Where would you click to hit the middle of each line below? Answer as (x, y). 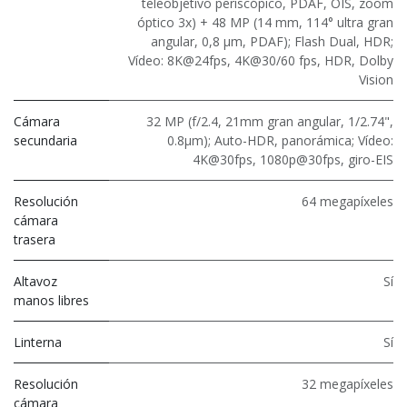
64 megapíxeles (347, 201)
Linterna (38, 342)
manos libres (51, 300)
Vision (376, 79)
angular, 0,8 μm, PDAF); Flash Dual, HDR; (272, 41)
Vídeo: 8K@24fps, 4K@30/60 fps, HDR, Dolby (261, 60)
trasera (35, 239)
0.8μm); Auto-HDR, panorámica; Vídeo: (280, 140)
